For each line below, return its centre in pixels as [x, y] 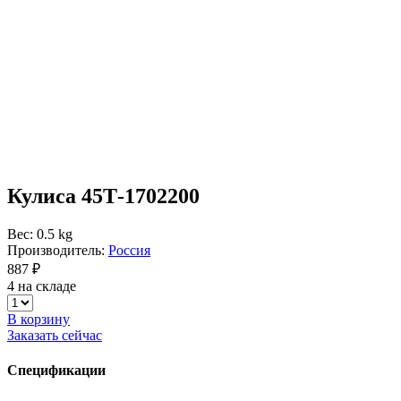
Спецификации [56, 371]
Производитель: [58, 250]
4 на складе [42, 286]
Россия [129, 250]
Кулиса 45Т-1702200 [103, 196]
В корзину [38, 319]
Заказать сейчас [55, 335]
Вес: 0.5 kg [40, 234]
